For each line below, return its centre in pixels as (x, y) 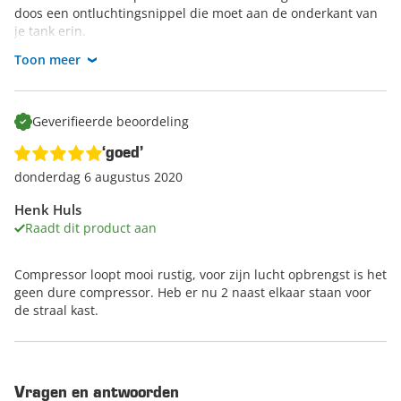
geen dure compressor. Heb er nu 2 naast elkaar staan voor (193, 293)
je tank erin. (50, 31)
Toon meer (47, 60)
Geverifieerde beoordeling (111, 122)
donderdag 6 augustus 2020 (98, 177)
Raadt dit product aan (91, 228)
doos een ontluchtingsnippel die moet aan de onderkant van (196, 13)
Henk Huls (48, 210)
